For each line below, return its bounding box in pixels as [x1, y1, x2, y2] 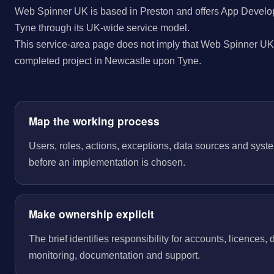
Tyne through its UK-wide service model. [15, 22, 190, 34]
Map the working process [28, 114, 160, 129]
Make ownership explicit [28, 207, 154, 222]
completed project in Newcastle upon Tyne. [15, 55, 201, 67]
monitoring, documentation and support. [28, 250, 200, 261]
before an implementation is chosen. [28, 157, 185, 168]
